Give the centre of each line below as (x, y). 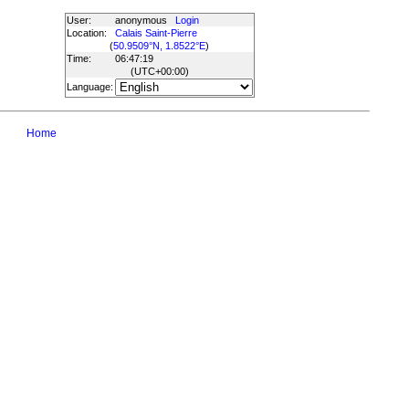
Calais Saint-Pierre (156, 33)
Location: (86, 33)
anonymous (145, 20)
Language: (89, 87)
